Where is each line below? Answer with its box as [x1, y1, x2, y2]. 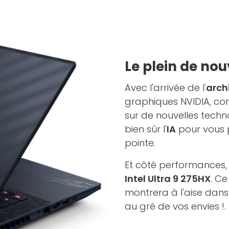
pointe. [125, 136, 155, 149]
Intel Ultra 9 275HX [125, 172, 211, 185]
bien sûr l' [125, 122, 167, 135]
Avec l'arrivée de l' [125, 81, 206, 94]
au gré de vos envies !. [125, 199, 226, 213]
